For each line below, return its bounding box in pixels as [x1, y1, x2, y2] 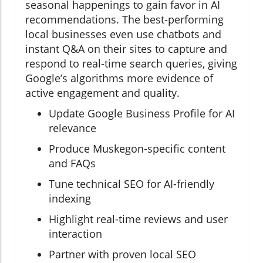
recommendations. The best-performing [25, 12, 224, 27]
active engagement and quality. [25, 86, 180, 100]
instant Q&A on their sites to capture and [25, 42, 227, 56]
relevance [49, 121, 96, 136]
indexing [49, 191, 91, 206]
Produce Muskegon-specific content [49, 141, 225, 156]
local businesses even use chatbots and [25, 27, 221, 42]
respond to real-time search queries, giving [25, 56, 237, 71]
